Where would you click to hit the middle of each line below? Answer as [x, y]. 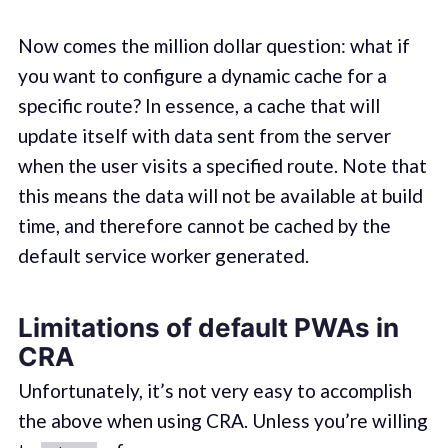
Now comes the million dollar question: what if [213, 46]
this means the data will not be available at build [220, 196]
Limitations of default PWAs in [208, 327]
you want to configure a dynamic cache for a [202, 76]
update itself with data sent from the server [204, 136]
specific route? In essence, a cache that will [198, 106]
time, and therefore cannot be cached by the [204, 226]
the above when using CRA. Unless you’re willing [222, 420]
